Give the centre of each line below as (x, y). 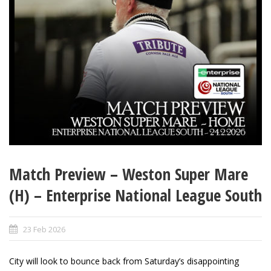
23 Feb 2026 (44, 230)
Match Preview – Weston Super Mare (129, 174)
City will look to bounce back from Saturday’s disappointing (124, 261)
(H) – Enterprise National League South (135, 195)
